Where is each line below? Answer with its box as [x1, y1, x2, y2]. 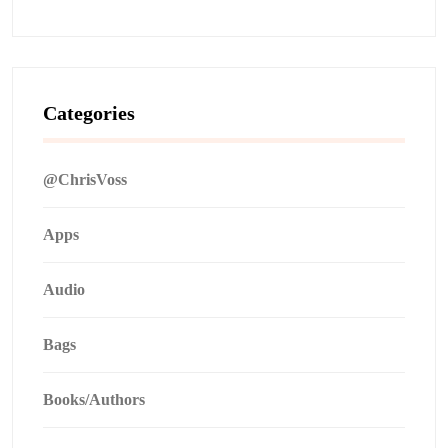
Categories [43, 102, 135, 124]
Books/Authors [43, 391, 145, 408]
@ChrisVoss [43, 171, 127, 188]
